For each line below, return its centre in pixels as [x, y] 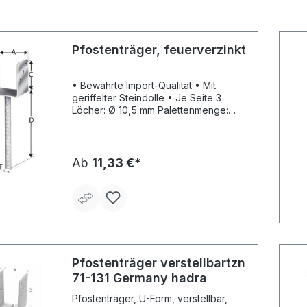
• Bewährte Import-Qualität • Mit [133, 86]
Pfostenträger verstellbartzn [159, 263]
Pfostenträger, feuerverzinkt [159, 50]
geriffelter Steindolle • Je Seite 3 [120, 98]
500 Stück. [96, 123]
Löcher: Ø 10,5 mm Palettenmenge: [115, 110]
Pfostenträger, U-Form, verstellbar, [150, 299]
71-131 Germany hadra [139, 278]
